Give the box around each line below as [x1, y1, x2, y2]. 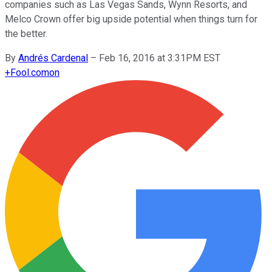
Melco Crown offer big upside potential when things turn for [5, 13, 257, 25]
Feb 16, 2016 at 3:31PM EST [99, 52, 220, 64]
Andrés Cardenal [18, 52, 88, 64]
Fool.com [10, 66, 49, 78]
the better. [5, 27, 47, 39]
